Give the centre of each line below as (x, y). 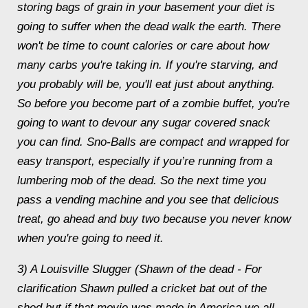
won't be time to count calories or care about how (143, 46)
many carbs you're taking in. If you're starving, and (147, 65)
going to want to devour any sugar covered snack (144, 123)
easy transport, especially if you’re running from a (145, 161)
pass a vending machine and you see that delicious (148, 200)
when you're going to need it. (90, 238)
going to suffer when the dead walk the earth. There (149, 26)
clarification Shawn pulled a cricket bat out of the (142, 288)
